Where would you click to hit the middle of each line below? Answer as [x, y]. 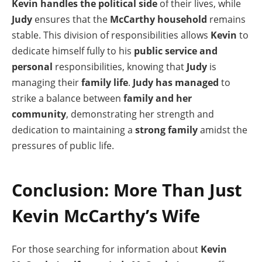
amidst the [223, 130]
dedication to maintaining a [73, 130]
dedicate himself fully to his [73, 51]
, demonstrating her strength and [140, 114]
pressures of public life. [63, 145]
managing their [46, 82]
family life [105, 82]
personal [32, 66]
